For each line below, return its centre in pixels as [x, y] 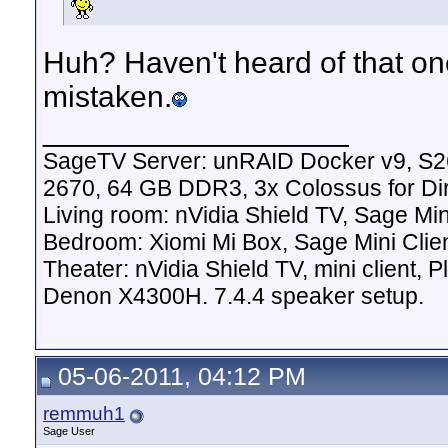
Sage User [69, 431]
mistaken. [107, 96]
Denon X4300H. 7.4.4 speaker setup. [233, 296]
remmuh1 [84, 413]
